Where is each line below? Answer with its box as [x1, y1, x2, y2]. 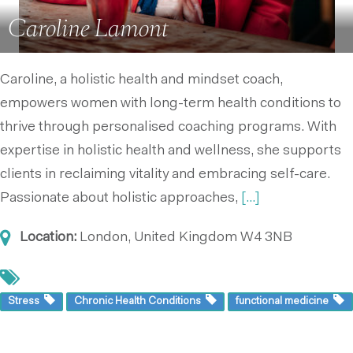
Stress [8, 296, 45, 307]
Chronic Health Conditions [74, 296, 206, 307]
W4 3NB [240, 231, 292, 245]
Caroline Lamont [8, 14, 168, 43]
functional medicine [236, 296, 334, 307]
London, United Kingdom [80, 231, 237, 245]
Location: [20, 231, 76, 245]
